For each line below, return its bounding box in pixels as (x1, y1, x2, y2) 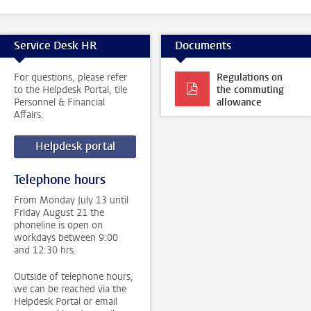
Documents (174, 38, 231, 53)
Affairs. (14, 108, 44, 121)
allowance (216, 95, 262, 109)
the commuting (216, 83, 284, 96)
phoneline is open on (14, 218, 103, 232)
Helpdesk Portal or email (14, 294, 117, 308)
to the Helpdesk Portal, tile (14, 83, 127, 96)
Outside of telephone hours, (14, 269, 133, 283)
